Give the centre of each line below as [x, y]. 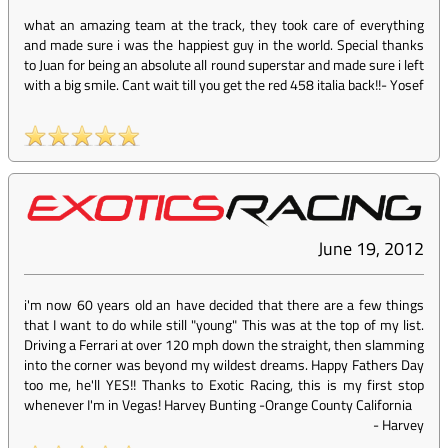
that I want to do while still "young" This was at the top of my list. [224, 325]
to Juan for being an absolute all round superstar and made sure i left [224, 65]
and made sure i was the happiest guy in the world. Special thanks [224, 45]
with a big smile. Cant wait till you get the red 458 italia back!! [202, 85]
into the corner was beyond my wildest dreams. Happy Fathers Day [224, 365]
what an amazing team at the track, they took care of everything [224, 25]
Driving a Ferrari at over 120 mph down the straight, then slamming [224, 345]
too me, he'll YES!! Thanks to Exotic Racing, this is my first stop [224, 385]
